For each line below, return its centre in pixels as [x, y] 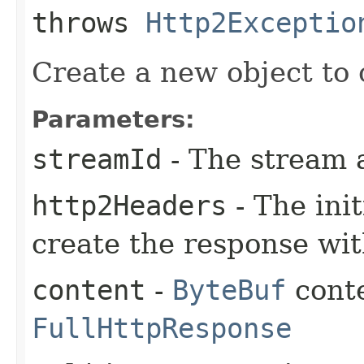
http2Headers [129, 205]
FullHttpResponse [162, 328]
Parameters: [113, 119]
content [89, 290]
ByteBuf [229, 290]
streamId [97, 159]
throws [89, 22]
